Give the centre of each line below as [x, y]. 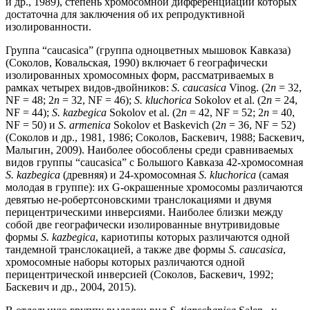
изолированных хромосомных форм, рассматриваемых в [140, 75]
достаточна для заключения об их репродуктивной [125, 15]
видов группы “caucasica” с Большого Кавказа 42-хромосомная [154, 163]
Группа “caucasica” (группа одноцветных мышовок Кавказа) [148, 51]
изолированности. [48, 27]
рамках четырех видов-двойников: [89, 88]
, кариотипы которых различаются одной [193, 237]
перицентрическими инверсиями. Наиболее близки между [144, 212]
